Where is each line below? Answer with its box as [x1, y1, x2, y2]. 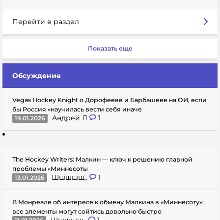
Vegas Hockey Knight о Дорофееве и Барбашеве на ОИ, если [12, 96, 207, 104]
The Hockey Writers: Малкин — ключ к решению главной [12, 155, 192, 163]
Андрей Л [52, 113, 89, 122]
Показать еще [87, 44, 133, 52]
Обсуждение [12, 71, 61, 80]
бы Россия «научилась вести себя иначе [12, 105, 142, 113]
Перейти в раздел [12, 17, 79, 26]
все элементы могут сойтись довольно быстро [12, 207, 162, 215]
